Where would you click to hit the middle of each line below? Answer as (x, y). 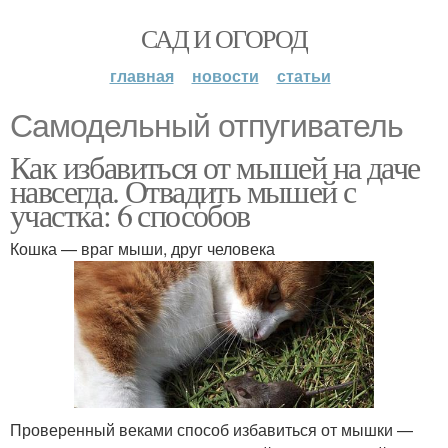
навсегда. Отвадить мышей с (183, 190)
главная (141, 75)
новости (225, 75)
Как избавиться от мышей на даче (215, 166)
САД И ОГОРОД (224, 38)
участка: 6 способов (130, 214)
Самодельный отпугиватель (206, 126)
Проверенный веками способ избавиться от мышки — (211, 429)
